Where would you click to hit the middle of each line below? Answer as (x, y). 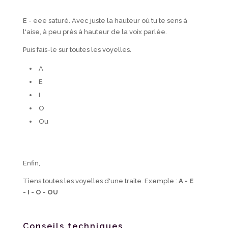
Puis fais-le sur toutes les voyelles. (77, 50)
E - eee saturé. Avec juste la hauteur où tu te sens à (105, 21)
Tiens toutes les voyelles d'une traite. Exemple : (101, 181)
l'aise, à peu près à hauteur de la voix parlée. (95, 32)
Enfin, (31, 163)
